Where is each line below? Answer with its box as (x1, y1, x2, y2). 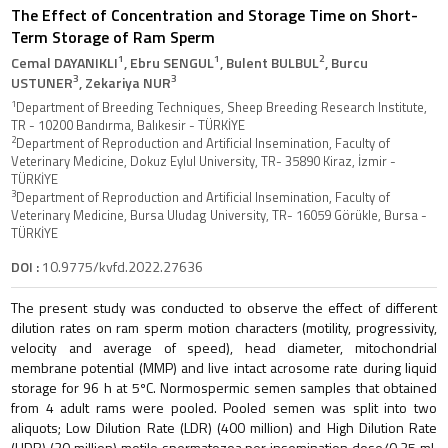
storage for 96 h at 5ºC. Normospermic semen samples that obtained (11, 376, 437, 398)
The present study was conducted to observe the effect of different (11, 296, 437, 318)
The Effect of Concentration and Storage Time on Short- (11, 2, 418, 27)
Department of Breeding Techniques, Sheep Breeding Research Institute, (16, 96, 427, 117)
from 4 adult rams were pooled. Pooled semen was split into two (11, 396, 437, 418)
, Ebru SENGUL (124, 51, 214, 73)
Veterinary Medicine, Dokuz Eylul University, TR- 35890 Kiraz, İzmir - (11, 150, 396, 171)
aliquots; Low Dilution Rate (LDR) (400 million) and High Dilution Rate (11, 416, 437, 438)
